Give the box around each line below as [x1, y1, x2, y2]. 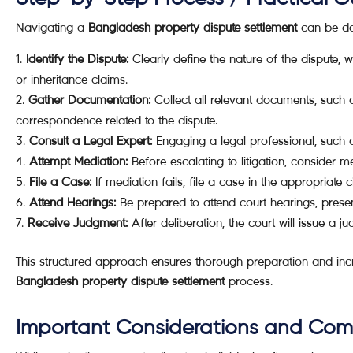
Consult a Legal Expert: [29, 133, 152, 148]
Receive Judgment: [28, 215, 128, 230]
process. [225, 273, 273, 288]
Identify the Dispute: [26, 51, 128, 66]
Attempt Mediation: [29, 154, 128, 169]
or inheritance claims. [16, 72, 128, 87]
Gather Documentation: [28, 92, 150, 107]
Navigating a [16, 20, 88, 35]
